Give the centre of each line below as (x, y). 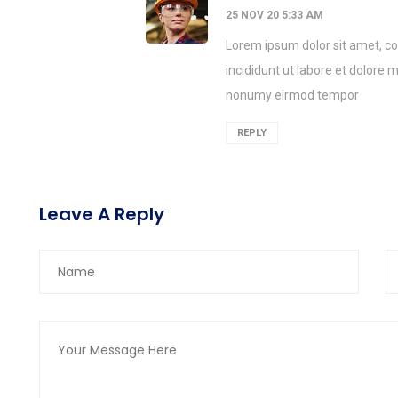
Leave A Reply (102, 215)
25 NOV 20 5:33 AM (275, 16)
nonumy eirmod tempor (292, 96)
